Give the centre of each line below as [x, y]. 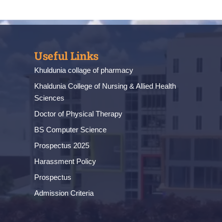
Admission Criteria [64, 193]
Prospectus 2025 [61, 146]
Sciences [49, 98]
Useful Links [66, 56]
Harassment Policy [65, 162]
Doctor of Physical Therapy [78, 114]
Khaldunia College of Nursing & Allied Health [105, 86]
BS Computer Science [70, 130]
